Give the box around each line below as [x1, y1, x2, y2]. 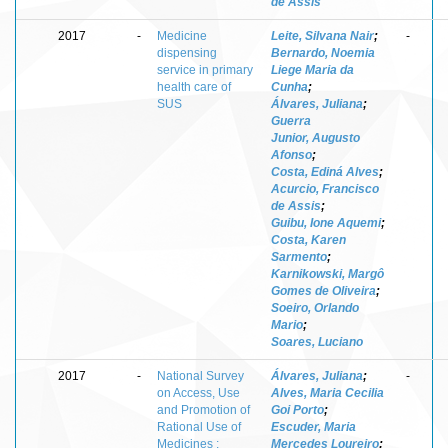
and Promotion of [157, 402, 250, 417]
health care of [157, 79, 231, 94]
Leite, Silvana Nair [271, 28, 374, 43]
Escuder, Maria [271, 419, 356, 434]
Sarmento [271, 249, 327, 264]
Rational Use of [157, 419, 241, 434]
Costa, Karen [271, 232, 346, 247]
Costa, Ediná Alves [271, 164, 379, 179]
